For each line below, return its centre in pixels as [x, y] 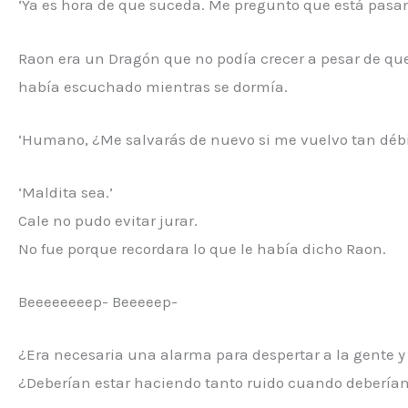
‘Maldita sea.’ [66, 192]
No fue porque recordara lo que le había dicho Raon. [202, 248]
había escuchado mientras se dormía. [153, 86]
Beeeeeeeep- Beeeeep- [98, 302]
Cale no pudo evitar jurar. [108, 220]
